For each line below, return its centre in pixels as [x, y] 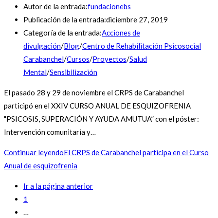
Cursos [78, 59]
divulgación [42, 45]
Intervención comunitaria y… [50, 132]
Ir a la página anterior [58, 186]
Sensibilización [73, 72]
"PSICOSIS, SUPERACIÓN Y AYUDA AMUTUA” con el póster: [101, 118]
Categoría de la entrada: [63, 32]
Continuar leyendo [34, 152]
